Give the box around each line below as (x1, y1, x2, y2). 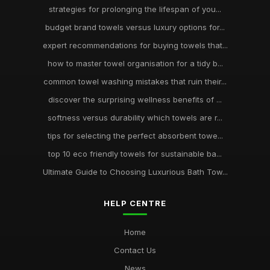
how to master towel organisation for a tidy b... (47, 58, 223, 68)
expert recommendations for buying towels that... (42, 40, 228, 50)
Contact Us (114, 245, 156, 255)
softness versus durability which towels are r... (48, 113, 222, 122)
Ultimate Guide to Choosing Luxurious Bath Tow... (42, 167, 228, 177)
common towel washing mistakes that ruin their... (43, 77, 227, 86)
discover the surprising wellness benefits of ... (48, 95, 222, 104)
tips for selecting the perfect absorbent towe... (47, 131, 223, 140)
